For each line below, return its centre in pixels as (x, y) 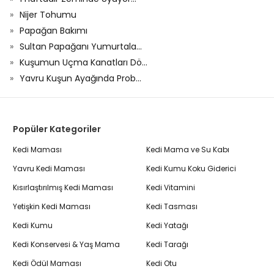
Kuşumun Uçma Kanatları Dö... (83, 62)
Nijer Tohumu (48, 15)
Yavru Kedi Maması (49, 168)
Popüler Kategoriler (57, 129)
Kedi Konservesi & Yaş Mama (66, 244)
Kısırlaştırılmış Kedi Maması (63, 187)
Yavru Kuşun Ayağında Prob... (80, 78)
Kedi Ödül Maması (47, 263)
